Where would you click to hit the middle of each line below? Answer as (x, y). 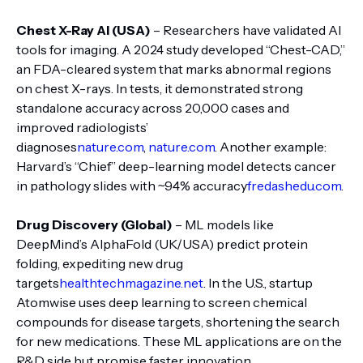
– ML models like (223, 224)
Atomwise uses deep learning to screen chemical (162, 302)
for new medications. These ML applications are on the (179, 341)
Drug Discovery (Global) (94, 224)
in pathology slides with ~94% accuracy (132, 186)
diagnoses (47, 147)
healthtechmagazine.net (131, 283)
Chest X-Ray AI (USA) (83, 30)
